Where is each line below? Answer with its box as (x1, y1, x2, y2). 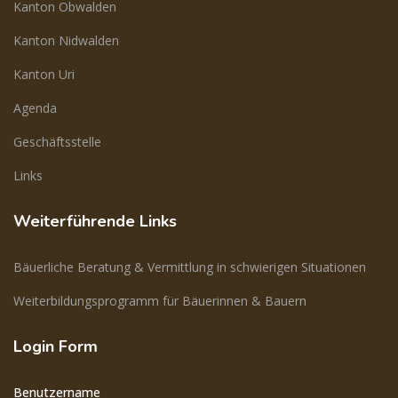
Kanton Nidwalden (13, 32, 119, 49)
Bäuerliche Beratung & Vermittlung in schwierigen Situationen (13, 259, 366, 275)
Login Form (13, 336, 98, 357)
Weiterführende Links (13, 211, 177, 232)
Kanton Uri (13, 66, 75, 83)
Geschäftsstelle (13, 133, 101, 150)
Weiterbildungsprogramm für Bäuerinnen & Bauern (13, 292, 306, 309)
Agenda (13, 99, 57, 116)
